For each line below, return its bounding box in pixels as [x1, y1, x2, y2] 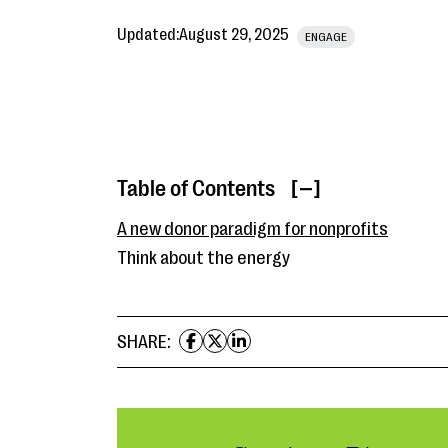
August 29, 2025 [179, 25, 289, 44]
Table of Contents [117, 176, 275, 201]
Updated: [117, 25, 179, 44]
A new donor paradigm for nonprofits [117, 219, 388, 239]
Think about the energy [117, 248, 290, 268]
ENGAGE [305, 29, 347, 44]
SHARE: [117, 332, 171, 352]
